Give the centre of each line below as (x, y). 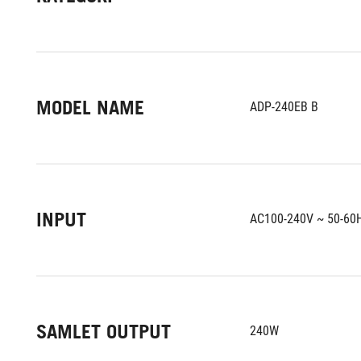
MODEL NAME (90, 108)
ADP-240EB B (284, 107)
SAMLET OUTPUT (104, 332)
